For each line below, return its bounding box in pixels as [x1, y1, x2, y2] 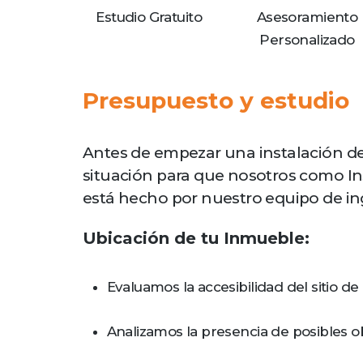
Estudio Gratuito [96, 9, 202, 26]
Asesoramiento [256, 9, 358, 26]
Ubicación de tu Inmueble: [83, 228, 310, 248]
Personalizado [259, 32, 355, 49]
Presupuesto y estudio [83, 86, 349, 114]
